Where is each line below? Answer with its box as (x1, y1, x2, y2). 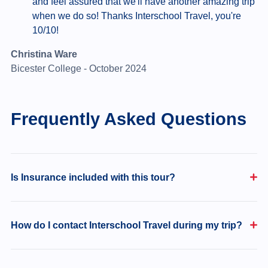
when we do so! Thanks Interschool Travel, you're (32, 10, 241, 21)
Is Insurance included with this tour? (10, 172, 175, 182)
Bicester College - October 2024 (10, 63, 147, 74)
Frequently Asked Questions (10, 108, 246, 129)
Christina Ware (10, 48, 77, 59)
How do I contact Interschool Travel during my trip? (10, 220, 242, 230)
